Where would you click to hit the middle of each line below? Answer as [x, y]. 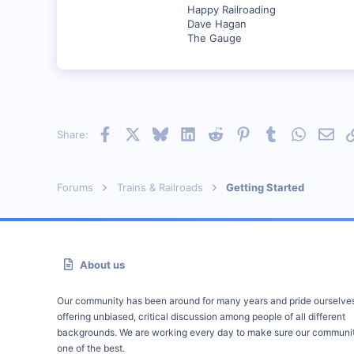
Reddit [238, 133]
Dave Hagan [217, 24]
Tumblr [294, 133]
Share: [73, 134]
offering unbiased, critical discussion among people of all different [201, 316]
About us [103, 265]
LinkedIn [215, 133]
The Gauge [215, 38]
